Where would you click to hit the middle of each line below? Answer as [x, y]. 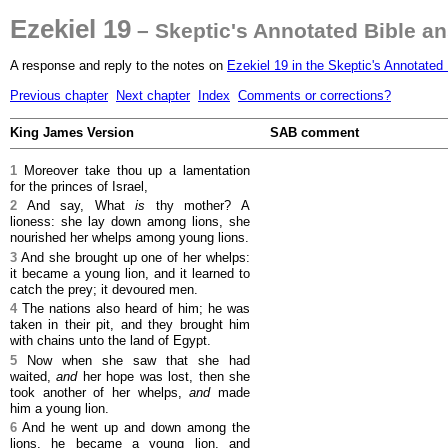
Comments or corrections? [314, 95]
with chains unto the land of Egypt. [110, 341]
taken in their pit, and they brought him [130, 325]
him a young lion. [59, 408]
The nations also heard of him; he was [133, 309]
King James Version [72, 133]
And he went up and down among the [133, 428]
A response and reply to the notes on [118, 66]
